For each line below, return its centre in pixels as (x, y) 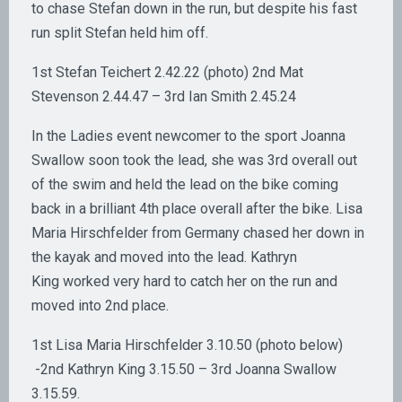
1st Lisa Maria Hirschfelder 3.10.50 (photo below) (187, 345)
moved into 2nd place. (100, 306)
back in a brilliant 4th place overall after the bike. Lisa (197, 209)
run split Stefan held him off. (120, 33)
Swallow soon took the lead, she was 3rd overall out (194, 161)
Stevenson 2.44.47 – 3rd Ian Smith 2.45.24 (164, 97)
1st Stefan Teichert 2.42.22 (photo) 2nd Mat (167, 73)
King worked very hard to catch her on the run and (184, 282)
